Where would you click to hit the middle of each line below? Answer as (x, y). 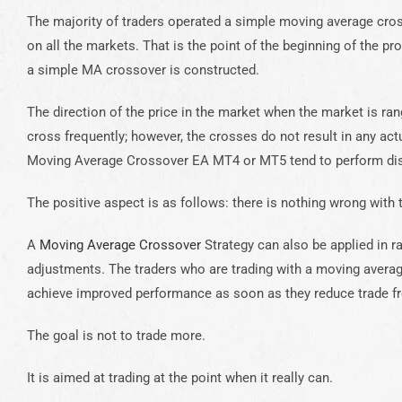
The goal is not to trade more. (116, 336)
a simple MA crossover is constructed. (143, 70)
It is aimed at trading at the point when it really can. (180, 378)
